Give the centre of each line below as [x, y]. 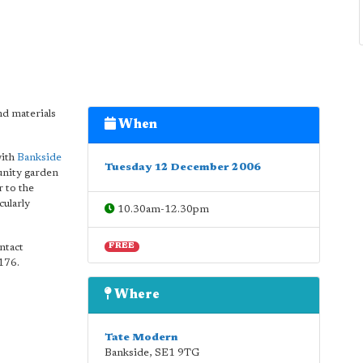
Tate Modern [141, 337]
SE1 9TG [177, 353]
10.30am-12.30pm [162, 209]
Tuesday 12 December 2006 [182, 167]
